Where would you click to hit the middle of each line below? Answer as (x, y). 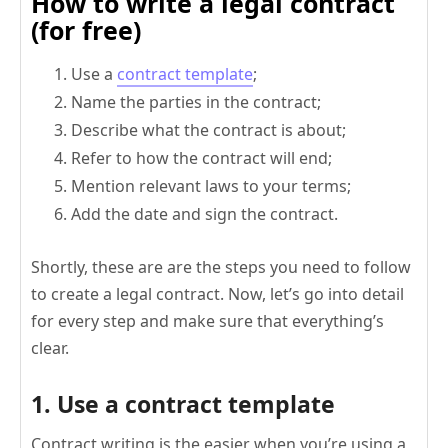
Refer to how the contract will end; (201, 157)
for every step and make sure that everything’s (207, 320)
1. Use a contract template (183, 403)
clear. (50, 347)
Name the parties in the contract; (196, 101)
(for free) (86, 29)
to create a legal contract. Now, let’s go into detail (217, 293)
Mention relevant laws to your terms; (211, 185)
